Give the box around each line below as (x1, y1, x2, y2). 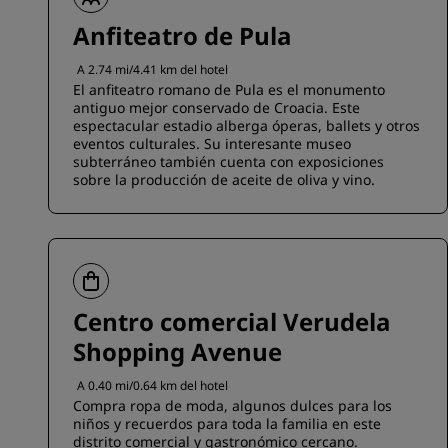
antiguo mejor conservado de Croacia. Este (73, 98, 360, 117)
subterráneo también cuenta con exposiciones (73, 152, 384, 171)
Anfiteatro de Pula (73, 19, 292, 52)
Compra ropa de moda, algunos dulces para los (73, 396, 392, 415)
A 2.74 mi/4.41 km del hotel (77, 61, 228, 78)
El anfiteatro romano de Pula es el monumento (73, 80, 385, 99)
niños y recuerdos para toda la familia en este (73, 414, 381, 433)
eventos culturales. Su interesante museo (73, 134, 351, 153)
